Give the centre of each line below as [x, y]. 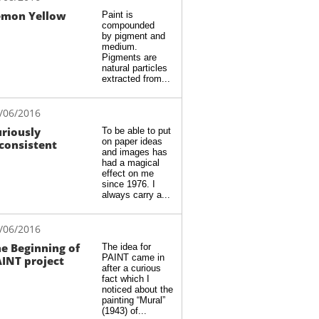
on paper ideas [132, 141]
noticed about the [137, 289]
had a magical [131, 163]
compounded [128, 25]
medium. [120, 47]
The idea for [126, 247]
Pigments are [129, 57]
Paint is [117, 15]
